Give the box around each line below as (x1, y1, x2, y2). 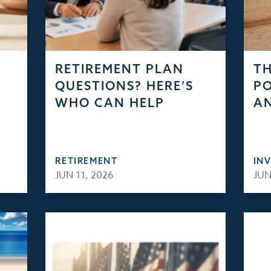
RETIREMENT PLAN (55, 61, 184, 76)
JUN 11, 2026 (55, 168, 114, 183)
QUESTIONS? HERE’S (55, 78, 194, 93)
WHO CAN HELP (55, 95, 165, 110)
